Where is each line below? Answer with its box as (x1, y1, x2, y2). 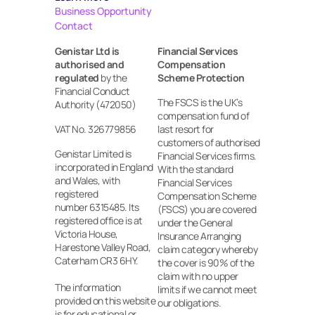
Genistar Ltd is (55, 44, 120, 58)
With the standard (157, 162, 233, 176)
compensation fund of (157, 109, 249, 122)
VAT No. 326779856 (55, 122, 136, 136)
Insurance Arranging (157, 229, 241, 243)
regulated (55, 71, 99, 84)
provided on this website (55, 294, 155, 307)
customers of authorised (157, 136, 260, 149)
